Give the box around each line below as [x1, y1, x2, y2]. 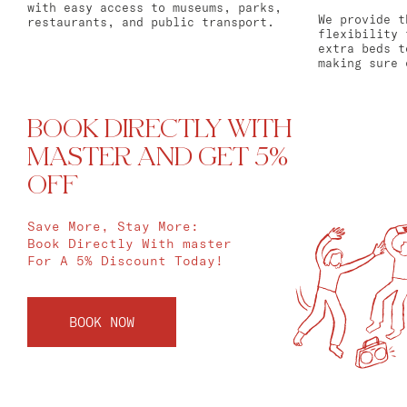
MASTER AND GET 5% [27, 145, 288, 169]
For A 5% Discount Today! [27, 253, 223, 269]
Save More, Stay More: [27, 218, 199, 234]
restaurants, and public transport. [27, 15, 274, 29]
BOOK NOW [69, 313, 134, 331]
